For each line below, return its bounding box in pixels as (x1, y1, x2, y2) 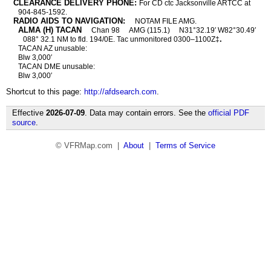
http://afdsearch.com (84, 87, 157, 96)
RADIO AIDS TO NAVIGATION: (13, 16, 125, 25)
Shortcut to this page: (6, 87, 84, 96)
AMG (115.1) (129, 26, 172, 34)
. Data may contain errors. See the (85, 108, 208, 117)
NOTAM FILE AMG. (134, 17, 197, 25)
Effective (12, 108, 46, 117)
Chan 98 (91, 26, 122, 34)
